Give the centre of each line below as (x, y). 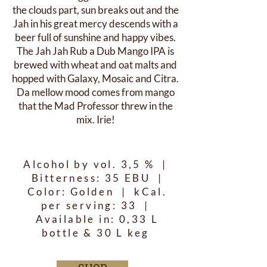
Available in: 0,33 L (95, 219)
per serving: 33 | (95, 205)
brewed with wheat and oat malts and (95, 65)
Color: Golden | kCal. (95, 192)
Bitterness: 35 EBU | (95, 178)
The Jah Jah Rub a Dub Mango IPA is (95, 51)
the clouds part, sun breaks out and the (95, 10)
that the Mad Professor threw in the (95, 106)
